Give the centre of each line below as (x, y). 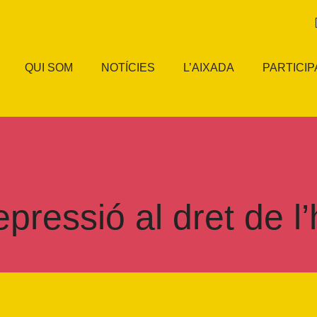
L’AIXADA (209, 68)
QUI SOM (49, 68)
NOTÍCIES (128, 68)
